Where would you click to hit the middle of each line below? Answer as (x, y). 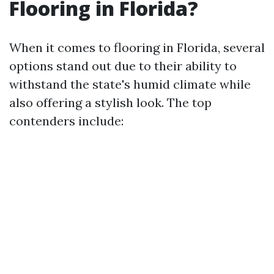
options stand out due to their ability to (123, 66)
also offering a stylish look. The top (110, 102)
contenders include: (66, 121)
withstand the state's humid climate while (130, 84)
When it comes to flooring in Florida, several (137, 47)
